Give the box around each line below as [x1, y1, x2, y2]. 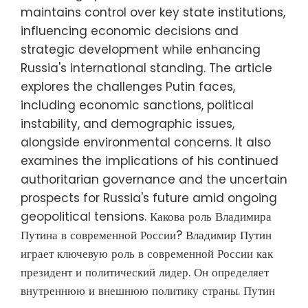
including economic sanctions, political [21, 96, 254, 113]
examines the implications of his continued [21, 152, 278, 169]
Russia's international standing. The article [21, 59, 272, 76]
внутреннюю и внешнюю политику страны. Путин [21, 282, 275, 299]
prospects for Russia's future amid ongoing [21, 189, 277, 206]
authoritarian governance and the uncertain [21, 170, 287, 188]
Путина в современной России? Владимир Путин [21, 226, 272, 243]
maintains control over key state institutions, [21, 3, 285, 21]
